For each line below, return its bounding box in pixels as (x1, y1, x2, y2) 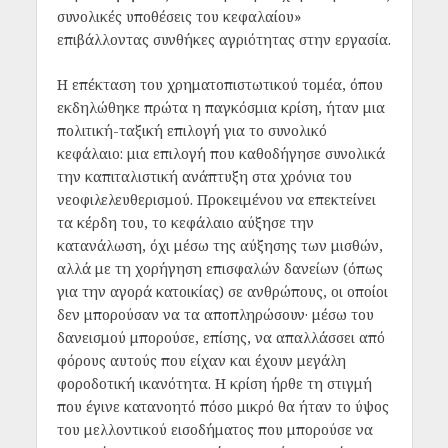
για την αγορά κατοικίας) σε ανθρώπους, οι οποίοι (56, 282, 388, 302)
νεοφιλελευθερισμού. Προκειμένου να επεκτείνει (56, 190, 376, 210)
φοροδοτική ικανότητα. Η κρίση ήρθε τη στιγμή (56, 374, 372, 394)
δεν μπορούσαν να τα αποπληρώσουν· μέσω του (56, 305, 374, 325)
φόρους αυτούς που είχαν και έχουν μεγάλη (56, 351, 346, 371)
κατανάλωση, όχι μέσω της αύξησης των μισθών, (56, 236, 383, 256)
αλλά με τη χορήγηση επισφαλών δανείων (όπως (56, 259, 383, 279)
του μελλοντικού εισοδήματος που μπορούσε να (56, 420, 373, 440)
